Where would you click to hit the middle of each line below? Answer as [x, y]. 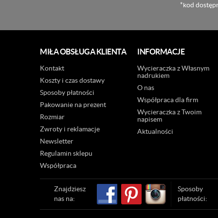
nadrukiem [153, 75]
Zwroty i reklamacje [70, 129]
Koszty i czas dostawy [72, 80]
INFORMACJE [161, 52]
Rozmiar [52, 117]
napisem [150, 119]
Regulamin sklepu [66, 153]
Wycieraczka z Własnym [173, 68]
